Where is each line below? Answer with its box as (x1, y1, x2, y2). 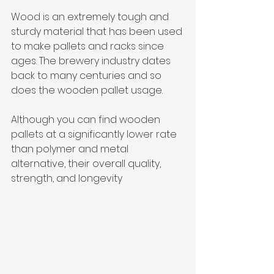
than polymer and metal (11, 141, 131, 156)
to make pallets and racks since (11, 39, 166, 53)
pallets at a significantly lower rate (11, 127, 179, 141)
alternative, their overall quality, (11, 156, 163, 171)
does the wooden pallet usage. (11, 83, 165, 97)
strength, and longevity (11, 171, 122, 185)
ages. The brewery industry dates (11, 53, 173, 68)
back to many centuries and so (11, 68, 164, 83)
